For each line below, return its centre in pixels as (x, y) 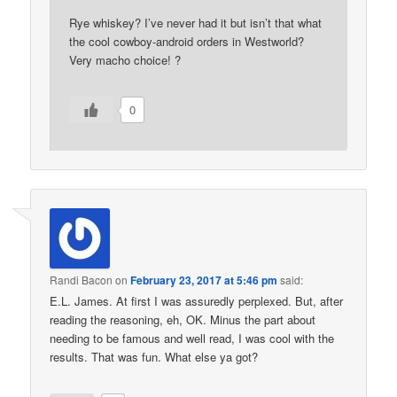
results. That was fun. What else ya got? (154, 357)
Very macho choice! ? (125, 59)
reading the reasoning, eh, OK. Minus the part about (183, 320)
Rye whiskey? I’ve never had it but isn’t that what (196, 22)
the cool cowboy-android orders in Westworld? (187, 41)
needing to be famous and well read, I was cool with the (192, 339)
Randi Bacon (82, 280)
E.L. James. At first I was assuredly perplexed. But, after (197, 301)
